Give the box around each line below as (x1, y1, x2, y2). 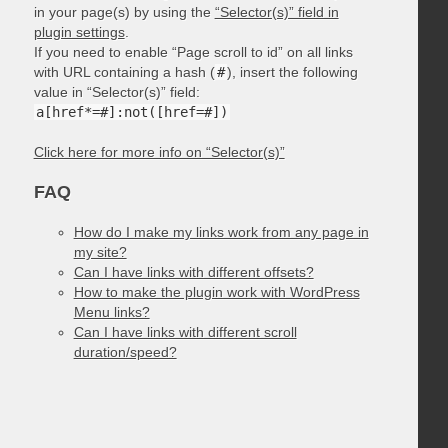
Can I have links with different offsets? (73, 264, 314, 281)
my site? (73, 244, 127, 261)
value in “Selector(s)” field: (33, 84, 200, 101)
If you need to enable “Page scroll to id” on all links (33, 44, 353, 61)
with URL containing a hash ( (33, 64, 215, 81)
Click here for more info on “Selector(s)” (33, 144, 285, 161)
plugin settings (33, 24, 125, 41)
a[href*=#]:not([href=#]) (35, 104, 228, 121)
